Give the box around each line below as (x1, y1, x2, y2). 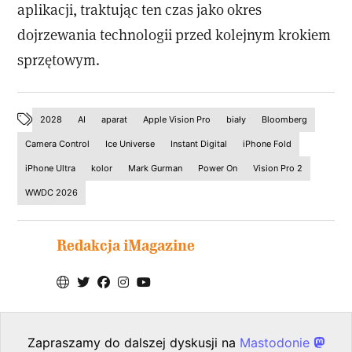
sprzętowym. (17, 49, 101, 69)
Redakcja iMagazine (57, 236, 196, 255)
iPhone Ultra (25, 163, 76, 174)
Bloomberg (262, 114, 308, 126)
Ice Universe (105, 138, 156, 150)
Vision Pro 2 (253, 163, 303, 174)
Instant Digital (170, 138, 228, 150)
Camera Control (25, 138, 90, 150)
